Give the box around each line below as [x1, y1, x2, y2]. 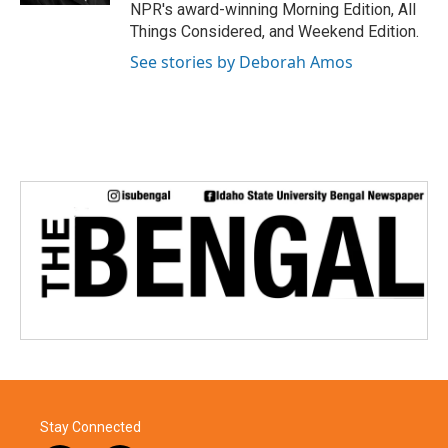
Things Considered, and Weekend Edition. [130, 22, 419, 41]
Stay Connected [40, 418, 141, 435]
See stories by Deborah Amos [130, 51, 353, 73]
